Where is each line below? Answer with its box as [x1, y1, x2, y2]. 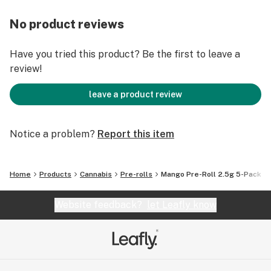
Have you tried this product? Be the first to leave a [10, 48, 240, 60]
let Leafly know [147, 199, 217, 211]
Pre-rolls [120, 170, 152, 178]
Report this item [97, 128, 174, 140]
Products [39, 170, 71, 178]
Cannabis [80, 170, 112, 178]
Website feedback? [54, 199, 147, 211]
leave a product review [89, 90, 182, 99]
